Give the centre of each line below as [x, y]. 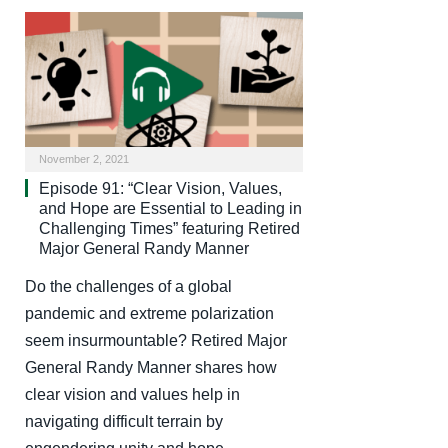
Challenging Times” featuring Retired [169, 228]
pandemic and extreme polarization [149, 313]
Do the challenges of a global [128, 286]
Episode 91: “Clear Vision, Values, [160, 188]
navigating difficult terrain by [124, 421]
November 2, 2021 [84, 158]
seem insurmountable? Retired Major [156, 340]
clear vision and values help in [132, 394]
